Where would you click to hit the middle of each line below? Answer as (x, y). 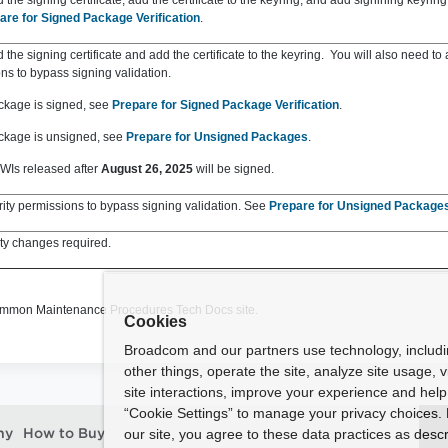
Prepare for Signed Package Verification (225, 105)
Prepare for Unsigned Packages (217, 137)
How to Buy (64, 434)
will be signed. (233, 169)
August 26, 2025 (147, 169)
